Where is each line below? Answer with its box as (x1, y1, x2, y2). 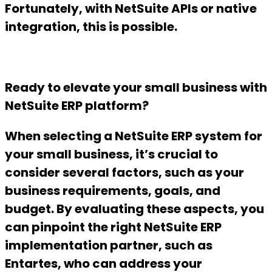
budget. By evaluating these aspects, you (5, 200, 264, 218)
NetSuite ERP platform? (5, 97, 149, 115)
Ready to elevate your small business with (5, 79, 267, 97)
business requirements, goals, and (5, 182, 220, 200)
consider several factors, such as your (5, 164, 244, 182)
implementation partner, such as (5, 237, 212, 254)
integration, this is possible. (5, 18, 177, 36)
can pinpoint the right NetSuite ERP (5, 219, 222, 236)
